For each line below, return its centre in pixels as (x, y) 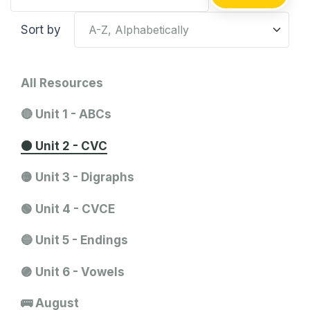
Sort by (41, 29)
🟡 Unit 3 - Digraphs (77, 177)
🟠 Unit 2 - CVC (64, 146)
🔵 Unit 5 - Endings (74, 240)
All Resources (62, 83)
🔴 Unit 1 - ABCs (66, 115)
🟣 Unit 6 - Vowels (73, 272)
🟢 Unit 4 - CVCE (68, 209)
